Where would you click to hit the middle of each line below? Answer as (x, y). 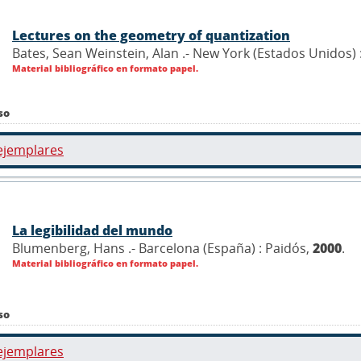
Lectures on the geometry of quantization (151, 36)
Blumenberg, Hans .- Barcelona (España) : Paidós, (162, 249)
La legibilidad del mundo (92, 231)
